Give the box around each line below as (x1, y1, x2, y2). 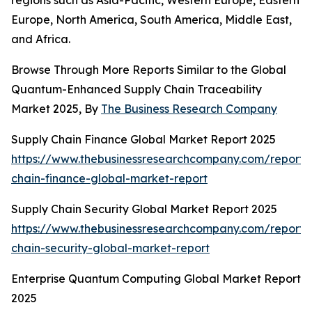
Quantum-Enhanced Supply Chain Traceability (11, 82, 262, 97)
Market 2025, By (11, 102, 101, 116)
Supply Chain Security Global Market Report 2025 (11, 202, 277, 217)
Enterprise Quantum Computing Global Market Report (11, 272, 301, 286)
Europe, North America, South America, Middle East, (11, 13, 292, 27)
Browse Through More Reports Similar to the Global (11, 63, 286, 77)
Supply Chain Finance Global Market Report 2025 (11, 132, 276, 147)
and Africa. (11, 32, 70, 47)
